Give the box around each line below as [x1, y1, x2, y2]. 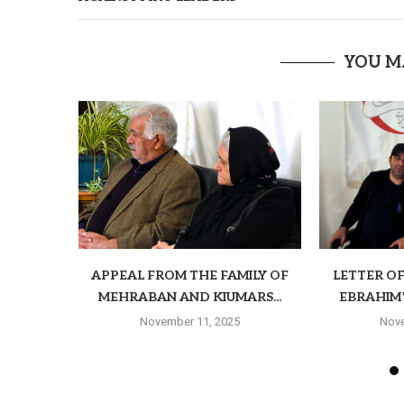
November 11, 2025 [139, 315, 240, 329]
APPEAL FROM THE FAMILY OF [90, 268, 289, 284]
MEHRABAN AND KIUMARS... [97, 289, 281, 306]
